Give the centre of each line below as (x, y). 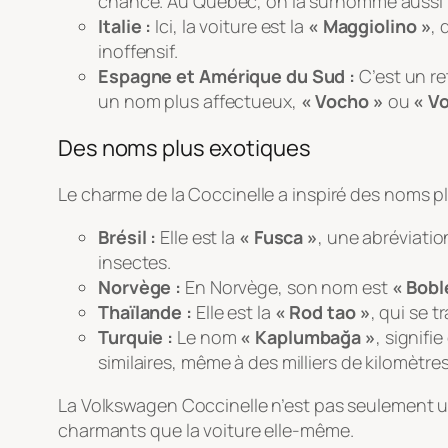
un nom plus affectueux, (199, 101)
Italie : (125, 26)
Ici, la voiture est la (229, 26)
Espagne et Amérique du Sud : (227, 76)
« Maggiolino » (369, 26)
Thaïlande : (145, 312)
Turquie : (136, 337)
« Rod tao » (322, 312)
